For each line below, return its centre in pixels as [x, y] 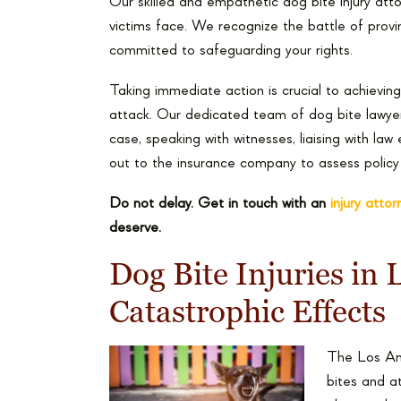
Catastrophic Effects [247, 312]
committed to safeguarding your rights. [231, 51]
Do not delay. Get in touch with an [220, 204]
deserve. [135, 228]
